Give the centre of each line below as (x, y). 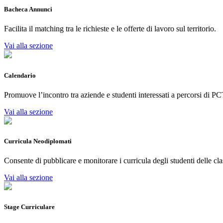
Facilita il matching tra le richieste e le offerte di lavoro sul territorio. (110, 29)
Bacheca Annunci (28, 9)
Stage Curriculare (29, 207)
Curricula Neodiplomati (38, 141)
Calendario (20, 75)
